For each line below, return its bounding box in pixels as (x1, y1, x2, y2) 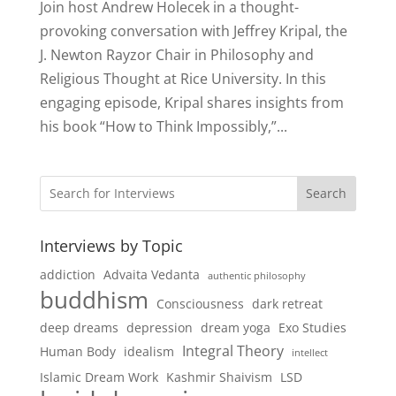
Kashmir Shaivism (165, 368, 272, 385)
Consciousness (156, 294, 244, 312)
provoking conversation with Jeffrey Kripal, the (39, 20, 347, 41)
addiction (39, 265, 95, 283)
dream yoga (200, 318, 270, 336)
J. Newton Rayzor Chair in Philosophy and (39, 44, 314, 65)
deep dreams (39, 318, 118, 336)
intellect (291, 346, 328, 359)
